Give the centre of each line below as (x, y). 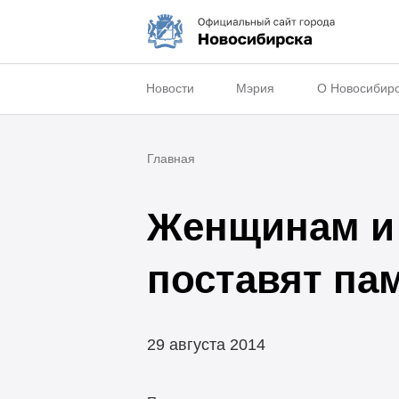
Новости (170, 89)
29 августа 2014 (206, 344)
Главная (171, 159)
